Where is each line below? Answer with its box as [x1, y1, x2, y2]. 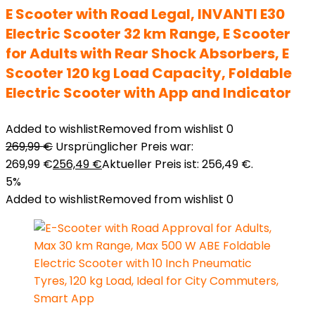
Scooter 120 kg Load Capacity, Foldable [6, 63, 292, 83]
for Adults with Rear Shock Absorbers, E [6, 44, 289, 63]
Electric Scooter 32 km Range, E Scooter [6, 24, 290, 44]
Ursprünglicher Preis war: [56, 139, 193, 155]
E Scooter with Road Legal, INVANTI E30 [6, 4, 285, 24]
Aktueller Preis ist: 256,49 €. [102, 156, 253, 172]
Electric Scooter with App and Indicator [6, 83, 291, 103]
